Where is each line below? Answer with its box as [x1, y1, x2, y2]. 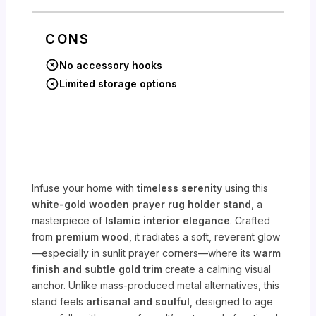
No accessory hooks [59, 59, 163, 71]
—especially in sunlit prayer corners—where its [32, 247, 254, 260]
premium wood [56, 231, 130, 243]
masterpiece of [32, 214, 106, 227]
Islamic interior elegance [105, 214, 231, 227]
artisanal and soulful [86, 296, 190, 308]
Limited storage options [59, 78, 178, 90]
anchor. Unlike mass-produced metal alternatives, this [32, 279, 280, 292]
